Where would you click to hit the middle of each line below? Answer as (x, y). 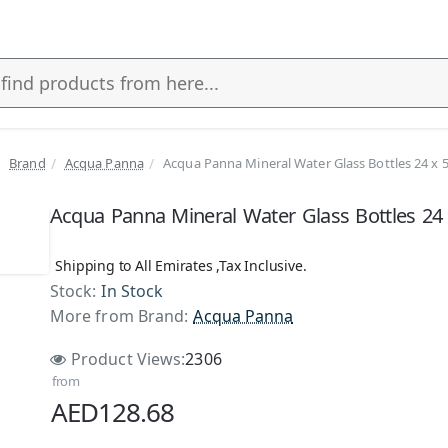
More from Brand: (119, 316)
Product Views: (128, 358)
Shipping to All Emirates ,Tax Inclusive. (181, 265)
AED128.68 (112, 412)
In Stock (132, 291)
